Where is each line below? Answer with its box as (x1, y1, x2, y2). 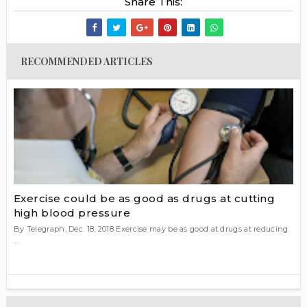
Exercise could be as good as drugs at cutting (13, 192, 275, 206)
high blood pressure (13, 206, 131, 220)
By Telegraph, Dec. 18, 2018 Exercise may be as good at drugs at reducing (13, 224, 288, 234)
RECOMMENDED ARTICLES (20, 54, 153, 68)
